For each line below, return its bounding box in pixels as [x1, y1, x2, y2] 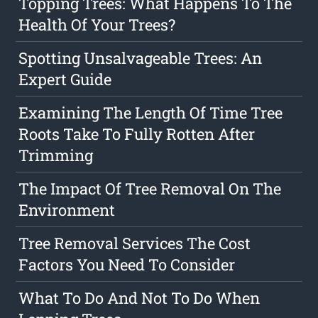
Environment [18, 199, 116, 221]
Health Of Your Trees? [18, 14, 176, 35]
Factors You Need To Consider [18, 254, 236, 275]
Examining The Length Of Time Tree [18, 102, 283, 124]
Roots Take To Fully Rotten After [18, 124, 256, 145]
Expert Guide [18, 69, 112, 90]
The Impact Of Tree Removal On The [18, 178, 282, 199]
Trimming [18, 145, 94, 166]
